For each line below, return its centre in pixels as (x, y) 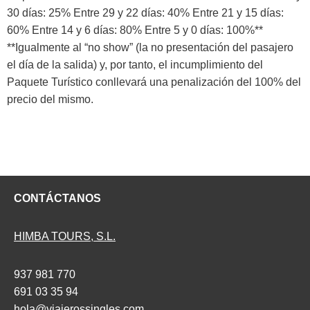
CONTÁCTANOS (57, 198)
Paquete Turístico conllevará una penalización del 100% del (154, 82)
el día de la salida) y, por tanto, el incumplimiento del (135, 64)
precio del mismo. (50, 99)
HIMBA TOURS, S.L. (65, 236)
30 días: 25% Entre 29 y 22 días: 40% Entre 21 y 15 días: (145, 12)
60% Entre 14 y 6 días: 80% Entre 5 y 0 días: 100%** (135, 30)
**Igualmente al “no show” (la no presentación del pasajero (150, 47)
